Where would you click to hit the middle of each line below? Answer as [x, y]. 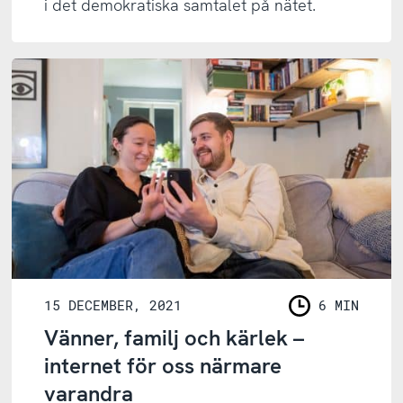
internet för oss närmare [163, 365]
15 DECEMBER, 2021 [113, 305]
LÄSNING [319, 316]
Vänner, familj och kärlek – [175, 337]
